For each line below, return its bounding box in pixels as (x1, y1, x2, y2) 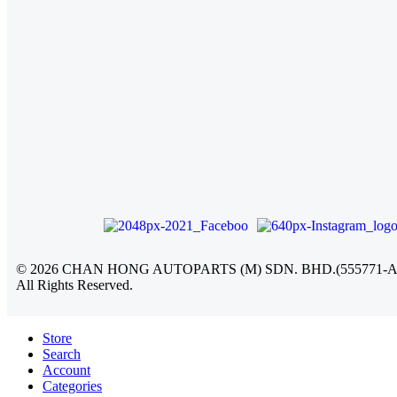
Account (43, 362, 90, 378)
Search (43, 346, 81, 362)
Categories (43, 378, 102, 394)
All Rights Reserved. (16, 277, 133, 293)
